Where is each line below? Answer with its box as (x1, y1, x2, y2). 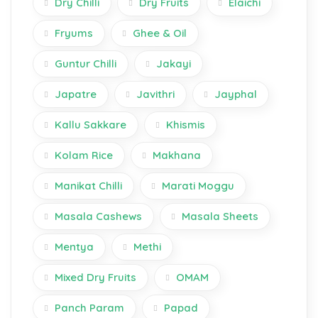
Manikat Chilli (55, 179, 122, 192)
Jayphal (214, 87, 257, 101)
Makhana (153, 148, 201, 162)
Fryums (55, 26, 93, 40)
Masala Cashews (55, 209, 142, 223)
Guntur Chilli (55, 57, 116, 70)
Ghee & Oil (133, 26, 187, 40)
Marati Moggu (162, 179, 234, 192)
